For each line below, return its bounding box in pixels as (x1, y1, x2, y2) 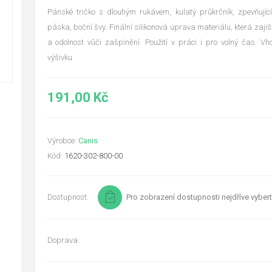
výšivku (47, 53, 72, 62)
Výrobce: (47, 136, 76, 145)
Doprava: (47, 236, 80, 245)
